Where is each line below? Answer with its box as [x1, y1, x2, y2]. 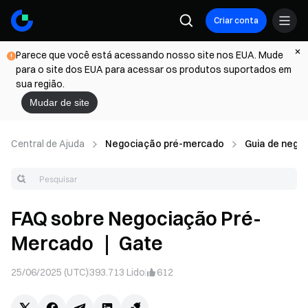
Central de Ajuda [11, 137, 85, 150]
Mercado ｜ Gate [11, 232, 163, 255]
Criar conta [214, 15, 258, 25]
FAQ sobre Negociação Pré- [11, 207, 261, 230]
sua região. [16, 78, 65, 90]
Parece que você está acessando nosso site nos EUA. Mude [16, 49, 283, 61]
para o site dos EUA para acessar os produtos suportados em [16, 63, 291, 76]
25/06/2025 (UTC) [11, 266, 89, 278]
